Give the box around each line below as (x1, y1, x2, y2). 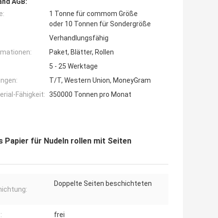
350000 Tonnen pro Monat (49, 91, 131, 99)
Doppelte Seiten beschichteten (54, 180, 152, 188)
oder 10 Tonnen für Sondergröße (49, 20, 151, 28)
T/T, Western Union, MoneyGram (49, 76, 151, 85)
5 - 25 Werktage (49, 62, 98, 71)
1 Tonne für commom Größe (49, 10, 138, 18)
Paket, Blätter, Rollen (49, 48, 114, 56)
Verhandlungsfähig (49, 34, 109, 42)
